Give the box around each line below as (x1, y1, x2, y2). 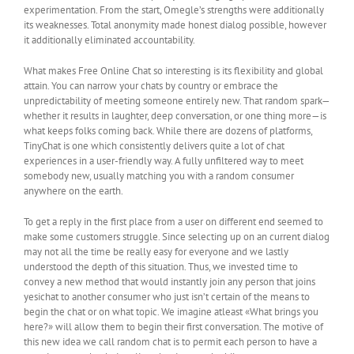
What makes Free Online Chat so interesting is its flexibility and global (24, 64, 323, 78)
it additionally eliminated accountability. (24, 33, 195, 47)
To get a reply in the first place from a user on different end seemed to (24, 215, 323, 229)
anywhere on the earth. (24, 184, 123, 198)
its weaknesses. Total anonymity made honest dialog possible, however (24, 18, 326, 32)
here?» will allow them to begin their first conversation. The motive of (24, 320, 323, 334)
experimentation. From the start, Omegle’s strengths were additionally (24, 3, 324, 17)
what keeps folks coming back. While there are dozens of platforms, (24, 124, 312, 138)
